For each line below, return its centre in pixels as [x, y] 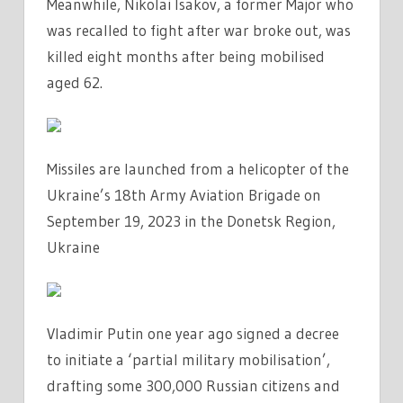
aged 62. [75, 82]
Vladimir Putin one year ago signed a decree [193, 333]
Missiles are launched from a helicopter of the [198, 168]
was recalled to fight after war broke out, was [199, 30]
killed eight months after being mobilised [186, 56]
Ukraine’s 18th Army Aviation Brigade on [184, 194]
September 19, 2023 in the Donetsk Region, [191, 220]
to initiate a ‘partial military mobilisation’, [188, 359]
